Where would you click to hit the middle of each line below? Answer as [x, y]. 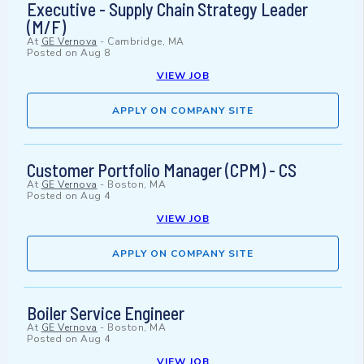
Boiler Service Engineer [106, 313]
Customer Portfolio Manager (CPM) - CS [162, 170]
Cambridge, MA [146, 42]
